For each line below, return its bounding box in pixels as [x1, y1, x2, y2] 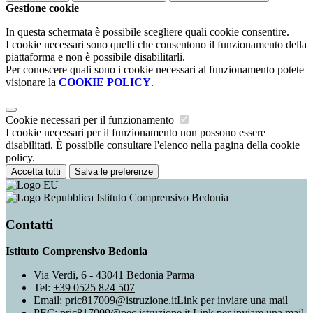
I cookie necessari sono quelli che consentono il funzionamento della [6, 38, 307, 51]
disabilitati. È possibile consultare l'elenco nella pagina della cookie [6, 139, 300, 152]
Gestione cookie [6, 2, 79, 15]
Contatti [6, 217, 53, 232]
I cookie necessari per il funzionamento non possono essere [6, 126, 265, 139]
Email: [34, 294, 65, 307]
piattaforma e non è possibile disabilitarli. [6, 51, 185, 64]
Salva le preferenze [75, 166, 153, 177]
